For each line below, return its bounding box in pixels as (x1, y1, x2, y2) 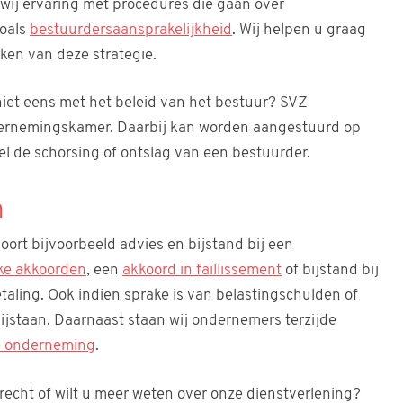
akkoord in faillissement (122, 263, 282, 279)
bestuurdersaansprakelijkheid (30, 22, 232, 38)
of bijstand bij (282, 263, 379, 279)
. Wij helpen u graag (232, 22, 366, 38)
